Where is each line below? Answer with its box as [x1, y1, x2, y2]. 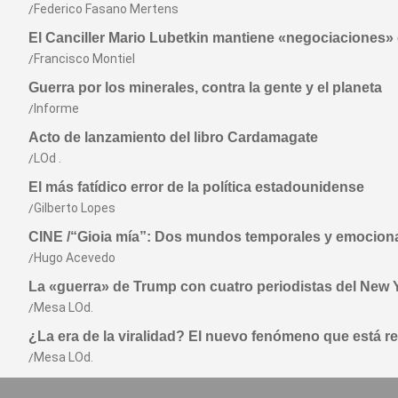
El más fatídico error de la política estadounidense [28, 179, 364, 195]
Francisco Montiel [34, 51, 135, 66]
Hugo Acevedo [34, 250, 115, 265]
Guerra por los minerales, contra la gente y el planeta [28, 79, 382, 95]
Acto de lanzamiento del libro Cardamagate [28, 129, 318, 145]
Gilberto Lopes [34, 200, 115, 215]
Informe [34, 100, 79, 115]
